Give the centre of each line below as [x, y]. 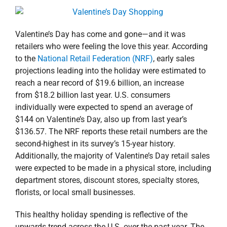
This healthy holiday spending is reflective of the [101, 215]
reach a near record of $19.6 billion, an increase [99, 83]
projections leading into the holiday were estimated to [110, 71]
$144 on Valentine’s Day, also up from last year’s [101, 120]
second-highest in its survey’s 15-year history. [95, 144]
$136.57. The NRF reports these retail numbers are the [111, 132]
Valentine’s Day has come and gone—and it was [100, 34]
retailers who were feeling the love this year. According [111, 47]
